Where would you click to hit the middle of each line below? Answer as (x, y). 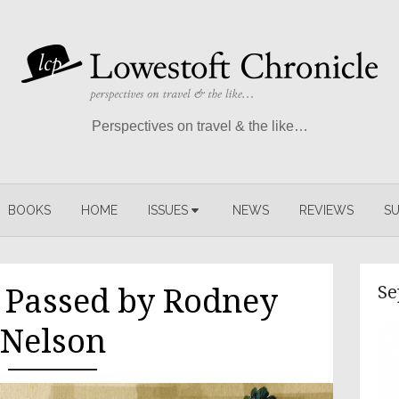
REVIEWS (326, 210)
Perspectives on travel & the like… (199, 126)
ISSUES (168, 210)
